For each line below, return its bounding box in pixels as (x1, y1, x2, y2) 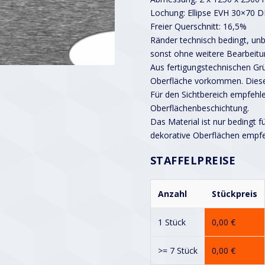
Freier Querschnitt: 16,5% (150, 20, 247, 32)
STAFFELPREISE (150, 153, 236, 167)
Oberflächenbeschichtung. (150, 102, 249, 114)
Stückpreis (211, 188, 257, 199)
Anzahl (157, 188, 187, 199)
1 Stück (157, 216, 186, 228)
